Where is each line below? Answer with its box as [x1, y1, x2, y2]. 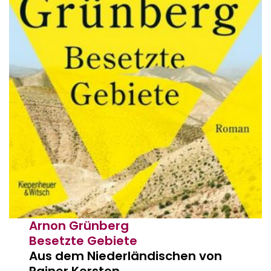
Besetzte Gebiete [29, 232, 138, 249]
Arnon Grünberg [29, 217, 129, 234]
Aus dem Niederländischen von [29, 247, 223, 264]
